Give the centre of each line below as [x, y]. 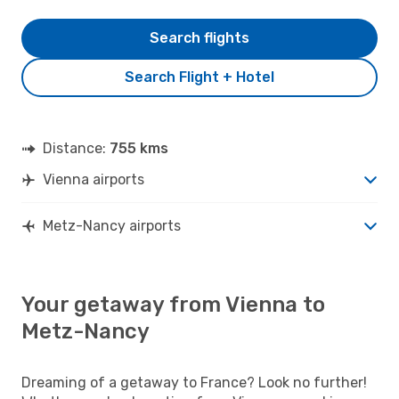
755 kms [139, 148]
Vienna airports [94, 179]
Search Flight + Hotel [199, 77]
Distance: [76, 148]
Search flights [199, 37]
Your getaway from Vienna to [173, 304]
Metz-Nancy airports [112, 225]
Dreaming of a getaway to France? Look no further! [194, 382]
